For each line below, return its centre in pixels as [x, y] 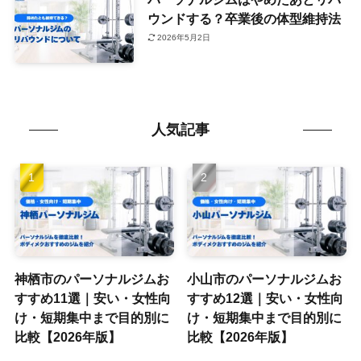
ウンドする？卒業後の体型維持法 [244, 18]
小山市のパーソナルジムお [265, 279]
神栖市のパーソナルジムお [91, 279]
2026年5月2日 [184, 38]
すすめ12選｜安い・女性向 [266, 299]
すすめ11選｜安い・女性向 [92, 299]
